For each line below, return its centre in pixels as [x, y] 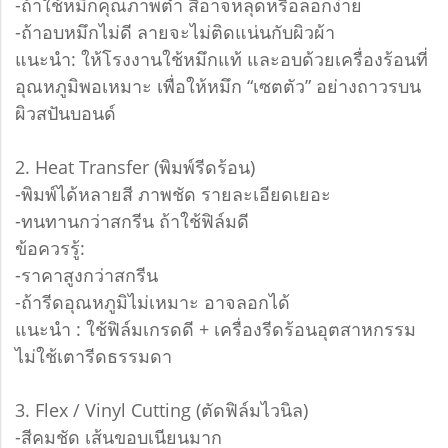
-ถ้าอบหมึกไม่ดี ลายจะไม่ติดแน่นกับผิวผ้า [175, 32]
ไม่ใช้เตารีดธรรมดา [93, 356]
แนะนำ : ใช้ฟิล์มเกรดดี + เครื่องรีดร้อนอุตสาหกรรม [215, 329]
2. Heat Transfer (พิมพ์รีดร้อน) [135, 167]
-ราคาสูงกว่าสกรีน [86, 275]
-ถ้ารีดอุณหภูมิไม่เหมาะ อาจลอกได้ [152, 302]
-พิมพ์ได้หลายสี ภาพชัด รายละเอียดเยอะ [173, 194]
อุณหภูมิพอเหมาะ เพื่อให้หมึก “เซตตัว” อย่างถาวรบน [218, 86]
